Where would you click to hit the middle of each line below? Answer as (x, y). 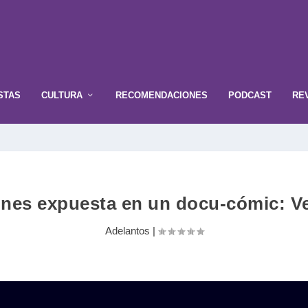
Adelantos (127, 231)
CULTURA (62, 95)
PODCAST (250, 95)
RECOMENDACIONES (162, 95)
